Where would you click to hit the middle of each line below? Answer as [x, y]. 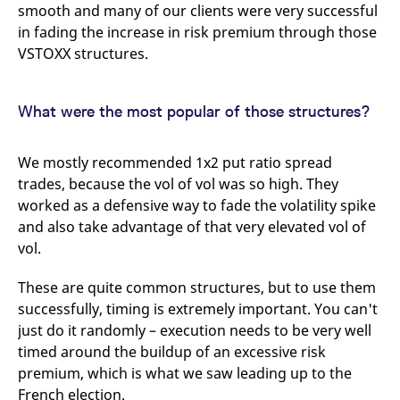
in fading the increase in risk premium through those [197, 32]
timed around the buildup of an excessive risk [172, 352]
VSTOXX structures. [83, 54]
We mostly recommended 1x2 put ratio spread [175, 162]
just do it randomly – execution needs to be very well [195, 330]
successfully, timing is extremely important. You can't [198, 309]
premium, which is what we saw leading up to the [185, 373]
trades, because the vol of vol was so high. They [178, 184]
